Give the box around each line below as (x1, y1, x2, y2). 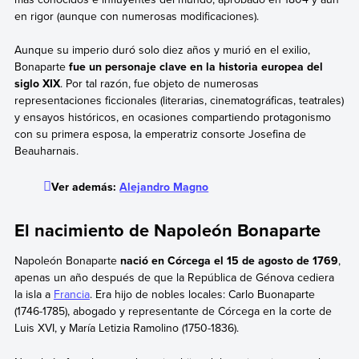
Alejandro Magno (119, 179, 209, 196)
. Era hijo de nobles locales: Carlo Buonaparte (89, 286, 315, 303)
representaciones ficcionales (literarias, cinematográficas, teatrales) (14, 92, 344, 109)
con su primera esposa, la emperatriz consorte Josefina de (14, 126, 306, 143)
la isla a (14, 286, 54, 303)
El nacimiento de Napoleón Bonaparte (14, 217, 321, 244)
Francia (53, 286, 90, 303)
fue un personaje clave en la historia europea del (68, 58, 323, 75)
